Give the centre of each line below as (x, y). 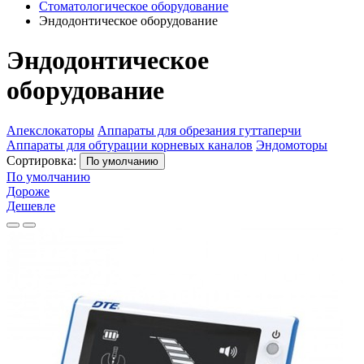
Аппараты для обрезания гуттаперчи (199, 130)
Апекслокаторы (50, 130)
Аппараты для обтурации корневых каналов (130, 145)
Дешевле (31, 206)
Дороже (28, 191)
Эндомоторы (292, 145)
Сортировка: (43, 160)
